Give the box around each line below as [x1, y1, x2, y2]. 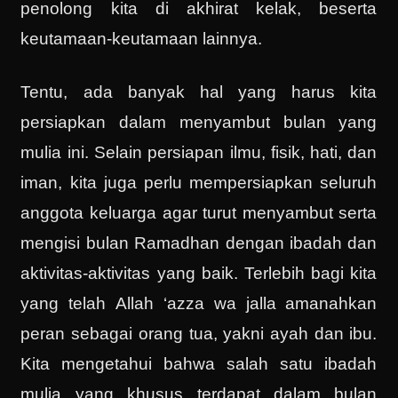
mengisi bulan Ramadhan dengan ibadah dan [20, 234, 378, 253]
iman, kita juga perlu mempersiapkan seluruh [20, 173, 378, 193]
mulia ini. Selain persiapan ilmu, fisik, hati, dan [20, 143, 378, 163]
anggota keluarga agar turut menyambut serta [20, 203, 378, 223]
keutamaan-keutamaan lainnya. [20, 28, 263, 48]
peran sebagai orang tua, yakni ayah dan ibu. [20, 324, 378, 344]
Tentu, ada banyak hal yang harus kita [20, 83, 378, 102]
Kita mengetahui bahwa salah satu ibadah [20, 354, 378, 374]
